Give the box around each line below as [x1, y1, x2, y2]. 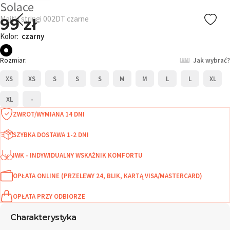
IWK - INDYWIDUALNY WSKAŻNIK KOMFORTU [13, 150, 143, 160]
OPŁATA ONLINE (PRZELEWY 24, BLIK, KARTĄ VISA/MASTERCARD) [13, 171, 202, 180]
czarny [20, 31, 44, 41]
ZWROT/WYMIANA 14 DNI [13, 109, 85, 119]
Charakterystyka [10, 212, 76, 222]
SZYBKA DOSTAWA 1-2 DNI [13, 130, 89, 139]
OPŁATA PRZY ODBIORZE [13, 191, 85, 201]
